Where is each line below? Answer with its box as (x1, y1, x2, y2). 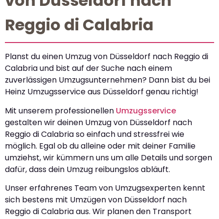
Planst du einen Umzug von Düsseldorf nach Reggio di (5, 51, 208, 63)
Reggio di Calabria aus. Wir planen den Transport (5, 206, 192, 218)
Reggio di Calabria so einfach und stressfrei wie (5, 128, 184, 140)
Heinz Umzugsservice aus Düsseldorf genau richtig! (5, 86, 198, 98)
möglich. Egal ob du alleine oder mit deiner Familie (5, 140, 196, 152)
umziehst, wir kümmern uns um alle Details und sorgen (5, 152, 212, 163)
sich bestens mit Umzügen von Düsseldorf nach (5, 194, 187, 206)
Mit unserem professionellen (5, 105, 116, 116)
